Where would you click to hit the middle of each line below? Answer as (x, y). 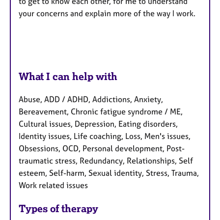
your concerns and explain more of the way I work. (108, 13)
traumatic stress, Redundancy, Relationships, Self (106, 161)
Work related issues (53, 185)
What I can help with (68, 77)
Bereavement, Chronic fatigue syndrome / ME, (101, 112)
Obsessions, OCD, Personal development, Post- (102, 149)
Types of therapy (58, 209)
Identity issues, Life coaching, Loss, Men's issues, (105, 136)
